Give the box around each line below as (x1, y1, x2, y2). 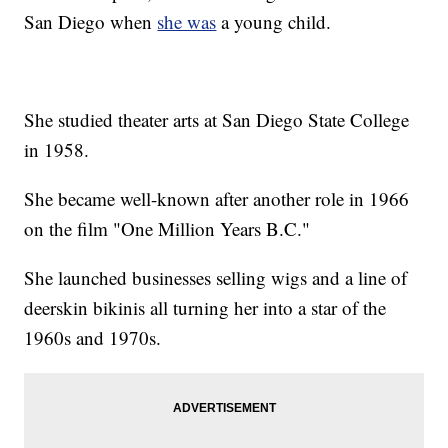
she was (157, 9, 217, 35)
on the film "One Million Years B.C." (24, 216, 311, 242)
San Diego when (24, 9, 158, 35)
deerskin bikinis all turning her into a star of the (24, 295, 387, 321)
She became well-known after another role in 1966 (24, 186, 410, 212)
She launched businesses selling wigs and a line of (24, 265, 408, 291)
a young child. (216, 9, 332, 35)
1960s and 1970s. (24, 325, 162, 351)
